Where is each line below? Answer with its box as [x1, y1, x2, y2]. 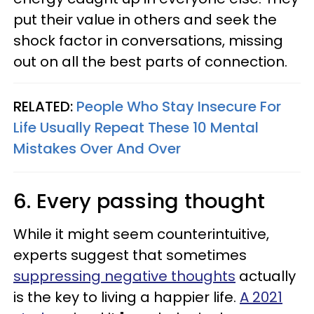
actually [235, 266, 296, 286]
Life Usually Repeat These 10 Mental [13, 118, 259, 137]
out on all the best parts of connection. [13, 52, 287, 71]
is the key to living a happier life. [13, 287, 240, 307]
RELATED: [13, 97, 76, 116]
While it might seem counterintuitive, [13, 224, 269, 244]
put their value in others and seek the [13, 10, 277, 29]
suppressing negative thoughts [13, 266, 235, 286]
